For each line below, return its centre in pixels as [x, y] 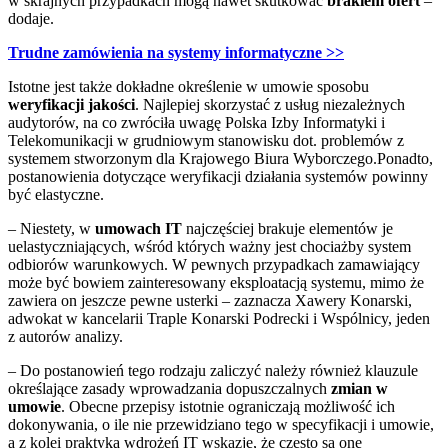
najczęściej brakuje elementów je [287, 228]
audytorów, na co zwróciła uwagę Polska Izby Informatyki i [196, 122]
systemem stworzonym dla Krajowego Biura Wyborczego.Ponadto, [220, 158]
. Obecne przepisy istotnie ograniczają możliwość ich [228, 406]
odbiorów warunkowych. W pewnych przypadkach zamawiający [214, 264]
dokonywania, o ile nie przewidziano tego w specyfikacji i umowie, [221, 424]
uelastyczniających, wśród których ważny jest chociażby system [209, 246]
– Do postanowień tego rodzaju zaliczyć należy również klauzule [213, 370]
